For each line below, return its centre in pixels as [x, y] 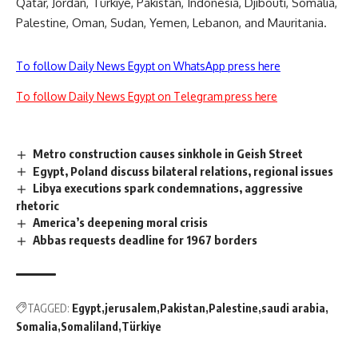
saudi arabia [293, 308]
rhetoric [38, 206]
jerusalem [131, 308]
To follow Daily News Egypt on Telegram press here [147, 96]
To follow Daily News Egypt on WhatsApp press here [148, 66]
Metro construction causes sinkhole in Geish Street [168, 153]
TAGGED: [48, 308]
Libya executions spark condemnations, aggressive [168, 188]
